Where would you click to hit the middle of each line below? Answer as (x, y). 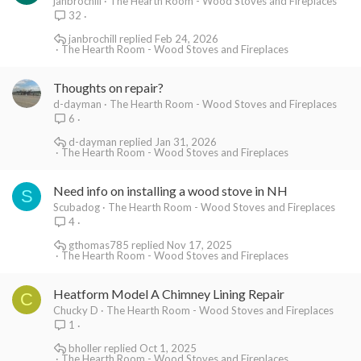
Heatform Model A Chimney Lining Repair (169, 294)
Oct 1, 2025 (168, 348)
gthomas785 (98, 245)
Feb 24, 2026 (186, 38)
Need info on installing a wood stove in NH (170, 191)
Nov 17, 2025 (199, 245)
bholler (85, 348)
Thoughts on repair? (108, 87)
